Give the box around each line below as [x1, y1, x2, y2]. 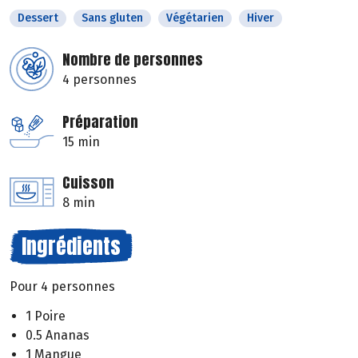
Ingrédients [22, 230, 121, 262]
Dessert [18, 11, 58, 25]
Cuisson [62, 172, 114, 193]
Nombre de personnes [62, 49, 203, 70]
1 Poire [26, 308, 66, 324]
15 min [62, 134, 100, 149]
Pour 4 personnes [10, 279, 115, 294]
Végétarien [166, 11, 224, 25]
